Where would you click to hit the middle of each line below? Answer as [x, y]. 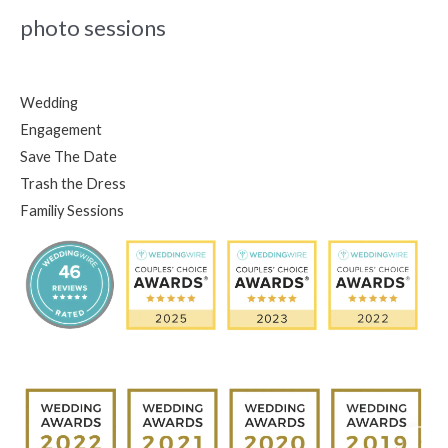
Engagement [61, 129]
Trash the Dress [73, 183]
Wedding [49, 102]
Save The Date [68, 156]
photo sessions [93, 27]
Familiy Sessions [72, 210]
